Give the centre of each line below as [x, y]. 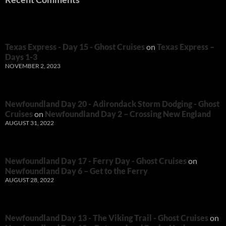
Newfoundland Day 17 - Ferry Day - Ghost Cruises [96, 161]
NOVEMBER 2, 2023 [33, 66]
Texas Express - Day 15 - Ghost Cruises [75, 47]
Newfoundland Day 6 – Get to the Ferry [76, 171]
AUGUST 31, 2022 [30, 123]
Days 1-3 [21, 57]
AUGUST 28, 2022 [30, 180]
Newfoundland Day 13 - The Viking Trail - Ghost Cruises [107, 218]
